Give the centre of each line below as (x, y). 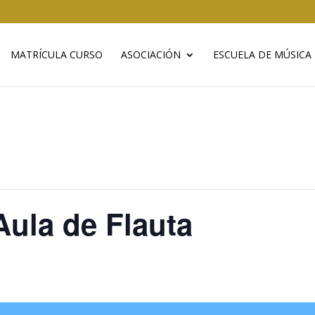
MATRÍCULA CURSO (56, 54)
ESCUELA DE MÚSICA (262, 54)
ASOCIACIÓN (150, 54)
